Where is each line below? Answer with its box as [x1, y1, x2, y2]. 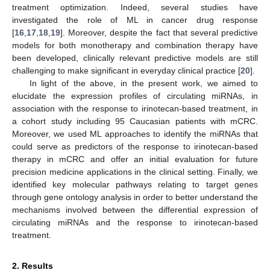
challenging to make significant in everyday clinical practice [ [12, 65, 240, 75]
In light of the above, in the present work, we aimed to [29, 78, 258, 88]
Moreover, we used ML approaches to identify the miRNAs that [12, 128, 258, 139]
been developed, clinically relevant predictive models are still [12, 52, 258, 63]
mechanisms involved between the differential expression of [12, 204, 258, 215]
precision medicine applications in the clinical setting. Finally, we [12, 166, 258, 177]
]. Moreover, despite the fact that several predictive [60, 27, 258, 37]
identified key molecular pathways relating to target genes [12, 179, 258, 189]
